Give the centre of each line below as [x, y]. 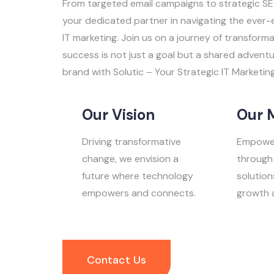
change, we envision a [130, 159]
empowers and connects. [139, 193]
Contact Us [117, 260]
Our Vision [118, 115]
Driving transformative [131, 142]
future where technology [138, 176]
